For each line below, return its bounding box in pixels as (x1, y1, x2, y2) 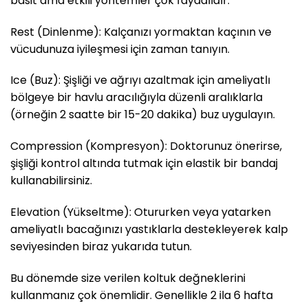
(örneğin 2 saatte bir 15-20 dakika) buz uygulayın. (10, 107, 275, 123)
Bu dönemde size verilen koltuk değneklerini (10, 269, 245, 286)
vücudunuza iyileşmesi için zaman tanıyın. (10, 41, 230, 57)
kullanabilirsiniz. (10, 173, 92, 189)
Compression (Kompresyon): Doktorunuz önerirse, (10, 138, 282, 155)
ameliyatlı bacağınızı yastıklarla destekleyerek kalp (10, 221, 288, 237)
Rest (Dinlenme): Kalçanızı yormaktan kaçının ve (10, 23, 272, 40)
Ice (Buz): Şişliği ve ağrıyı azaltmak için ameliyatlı (10, 72, 270, 89)
